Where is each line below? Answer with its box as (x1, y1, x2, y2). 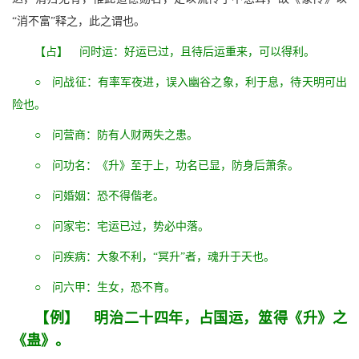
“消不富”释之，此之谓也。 (12, 15, 145, 28)
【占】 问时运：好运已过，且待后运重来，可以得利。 (34, 46, 315, 58)
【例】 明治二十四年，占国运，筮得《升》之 (34, 310, 347, 327)
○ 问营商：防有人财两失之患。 (34, 129, 198, 142)
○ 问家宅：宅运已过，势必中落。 (34, 220, 209, 233)
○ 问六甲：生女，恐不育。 (34, 281, 175, 294)
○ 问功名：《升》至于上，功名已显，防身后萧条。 (34, 159, 299, 172)
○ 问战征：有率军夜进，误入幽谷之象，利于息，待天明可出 (34, 76, 347, 89)
